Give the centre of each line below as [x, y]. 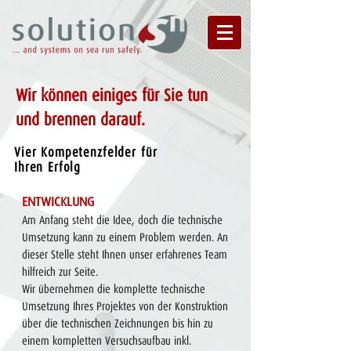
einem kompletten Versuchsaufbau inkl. [107, 341]
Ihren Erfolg [48, 167]
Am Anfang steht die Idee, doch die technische [122, 220]
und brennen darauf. [80, 119]
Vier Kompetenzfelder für [86, 152]
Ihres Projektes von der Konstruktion [149, 306]
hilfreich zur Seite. [60, 272]
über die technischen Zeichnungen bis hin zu [118, 324]
